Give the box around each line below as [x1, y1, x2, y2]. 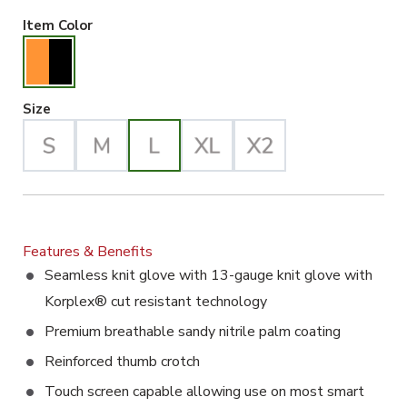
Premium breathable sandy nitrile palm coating [45, 322, 341, 342]
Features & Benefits [23, 242, 153, 262]
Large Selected [50, 99, 154, 117]
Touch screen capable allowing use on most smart [45, 382, 364, 402]
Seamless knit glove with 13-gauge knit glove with [45, 265, 372, 285]
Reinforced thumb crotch [45, 352, 200, 372]
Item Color [23, 16, 93, 35]
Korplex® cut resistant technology [45, 292, 267, 312]
